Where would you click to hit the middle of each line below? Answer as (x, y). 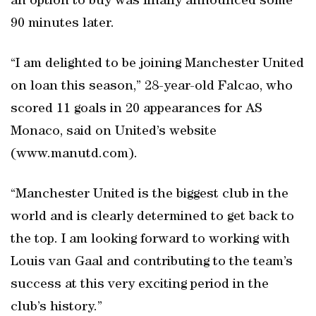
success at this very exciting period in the (140, 285)
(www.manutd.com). (74, 154)
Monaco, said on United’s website (114, 132)
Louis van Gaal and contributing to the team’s (152, 262)
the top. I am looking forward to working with (150, 240)
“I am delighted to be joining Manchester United (157, 64)
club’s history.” (56, 308)
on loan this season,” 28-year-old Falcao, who (152, 87)
